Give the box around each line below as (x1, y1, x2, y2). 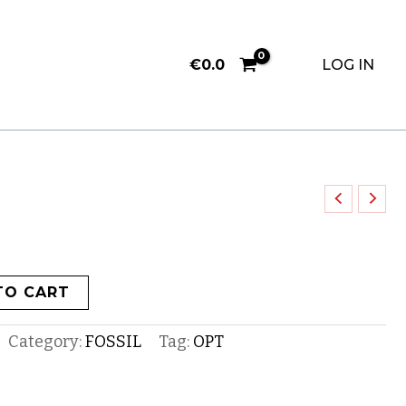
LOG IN (322, 56, 374, 73)
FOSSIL (85, 331, 141, 352)
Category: (8, 331, 85, 352)
